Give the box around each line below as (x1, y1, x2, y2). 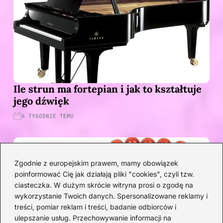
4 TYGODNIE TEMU (21, 112, 74, 119)
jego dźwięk (13, 94, 69, 107)
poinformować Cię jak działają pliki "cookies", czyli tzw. (14, 169, 194, 178)
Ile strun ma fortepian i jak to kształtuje (13, 82, 202, 95)
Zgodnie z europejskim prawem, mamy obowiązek (14, 158, 178, 167)
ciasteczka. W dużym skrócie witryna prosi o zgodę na (14, 180, 193, 189)
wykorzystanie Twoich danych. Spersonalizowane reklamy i (14, 191, 208, 200)
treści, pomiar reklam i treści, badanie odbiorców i (14, 202, 176, 211)
